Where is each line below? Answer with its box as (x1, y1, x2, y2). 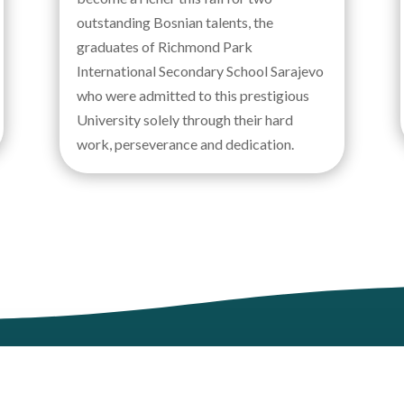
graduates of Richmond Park (76, 38, 252, 56)
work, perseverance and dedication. (76, 135, 294, 153)
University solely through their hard (76, 111, 293, 129)
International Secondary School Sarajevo (76, 62, 324, 80)
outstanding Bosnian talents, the (76, 14, 273, 32)
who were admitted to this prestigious (76, 87, 309, 105)
